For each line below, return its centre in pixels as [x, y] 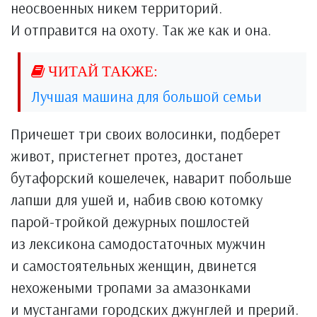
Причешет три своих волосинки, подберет [146, 133]
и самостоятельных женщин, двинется [134, 265]
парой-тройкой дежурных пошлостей [130, 221]
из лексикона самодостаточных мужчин [138, 243]
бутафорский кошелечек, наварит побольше [151, 177]
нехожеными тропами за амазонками [131, 287]
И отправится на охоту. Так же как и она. [141, 29]
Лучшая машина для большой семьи [146, 96]
